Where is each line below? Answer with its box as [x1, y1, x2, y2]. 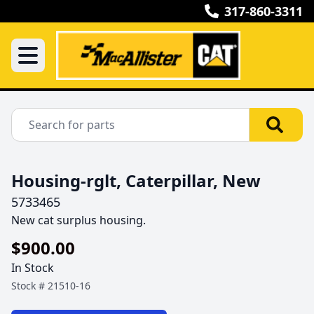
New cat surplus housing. [11, 212, 146, 228]
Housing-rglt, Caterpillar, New [11, 169, 261, 192]
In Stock [11, 260, 54, 275]
